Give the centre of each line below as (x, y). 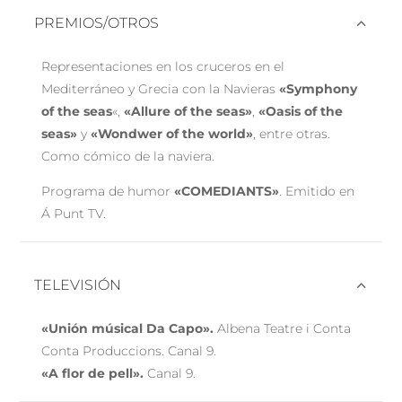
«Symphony (319, 88)
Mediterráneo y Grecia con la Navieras (161, 88)
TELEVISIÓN (78, 284)
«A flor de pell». (93, 373)
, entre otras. (292, 133)
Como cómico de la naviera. (128, 156)
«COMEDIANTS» (225, 191)
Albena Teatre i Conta (283, 328)
